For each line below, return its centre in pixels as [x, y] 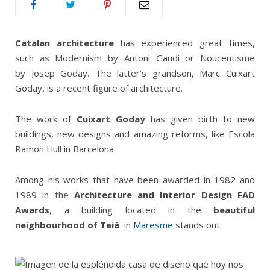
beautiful [234, 210]
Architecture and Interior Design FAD [165, 195]
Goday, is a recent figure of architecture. [99, 88]
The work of [46, 119]
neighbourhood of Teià [67, 225]
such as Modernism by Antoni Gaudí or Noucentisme [135, 58]
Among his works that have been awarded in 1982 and [135, 180]
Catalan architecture [64, 43]
